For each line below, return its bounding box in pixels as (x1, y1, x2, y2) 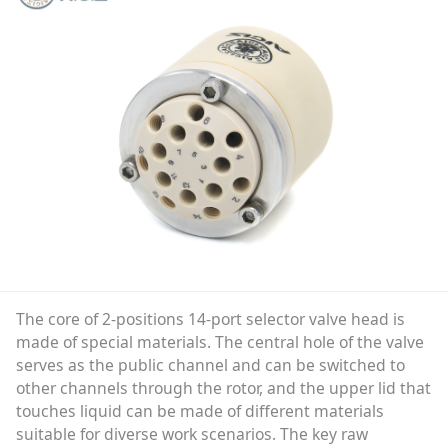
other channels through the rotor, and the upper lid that (15, 376, 431, 399)
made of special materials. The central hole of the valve (15, 330, 424, 353)
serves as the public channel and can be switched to (15, 353, 405, 376)
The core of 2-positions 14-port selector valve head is (15, 307, 405, 330)
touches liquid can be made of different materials (15, 399, 384, 422)
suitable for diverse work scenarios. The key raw (15, 422, 368, 445)
